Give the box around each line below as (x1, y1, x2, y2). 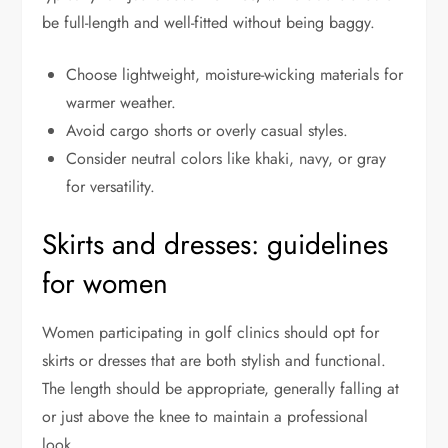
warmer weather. (66, 90, 177, 114)
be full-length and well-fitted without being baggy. (42, 10, 376, 34)
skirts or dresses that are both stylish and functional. (42, 348, 387, 372)
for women (42, 262, 169, 304)
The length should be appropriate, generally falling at (42, 376, 400, 400)
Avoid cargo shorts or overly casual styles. (66, 118, 349, 142)
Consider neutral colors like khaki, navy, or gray (66, 146, 387, 170)
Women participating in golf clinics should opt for (42, 320, 380, 344)
